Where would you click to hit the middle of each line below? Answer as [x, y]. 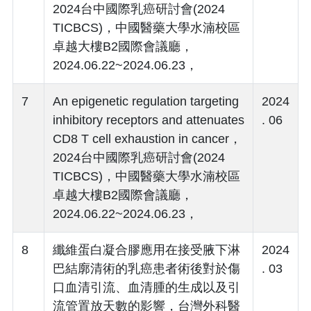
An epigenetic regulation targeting [146, 101]
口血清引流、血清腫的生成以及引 [146, 287]
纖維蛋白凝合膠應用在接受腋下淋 [146, 250]
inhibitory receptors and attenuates [149, 120]
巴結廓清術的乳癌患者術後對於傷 [146, 268]
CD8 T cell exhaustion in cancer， [147, 138]
